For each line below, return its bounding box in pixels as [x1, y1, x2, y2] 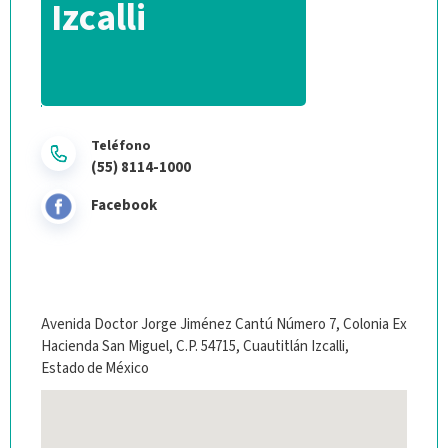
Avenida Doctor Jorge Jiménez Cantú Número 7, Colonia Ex [41, 313, 407, 335]
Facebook [91, 195, 157, 217]
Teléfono [91, 135, 151, 156]
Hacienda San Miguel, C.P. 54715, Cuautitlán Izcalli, [41, 335, 349, 357]
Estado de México [41, 357, 149, 379]
